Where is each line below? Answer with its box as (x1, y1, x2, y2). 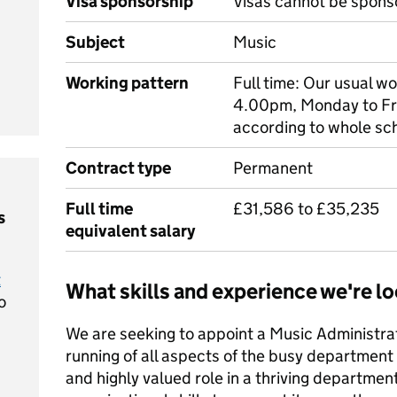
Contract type (66, 158, 171, 178)
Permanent (233, 158, 313, 178)
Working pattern (66, 73, 189, 93)
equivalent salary (66, 221, 195, 241)
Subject (66, 32, 125, 52)
